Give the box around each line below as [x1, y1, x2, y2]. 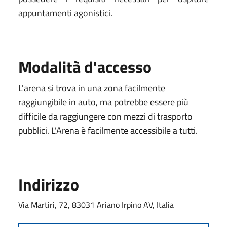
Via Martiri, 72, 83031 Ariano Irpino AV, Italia [18, 198, 174, 211]
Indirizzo [18, 172, 79, 197]
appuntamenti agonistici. [18, 6, 112, 20]
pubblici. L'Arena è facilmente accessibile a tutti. [18, 123, 198, 137]
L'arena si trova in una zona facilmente [18, 81, 165, 95]
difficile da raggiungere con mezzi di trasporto [18, 109, 193, 123]
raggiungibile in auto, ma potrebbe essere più [18, 95, 188, 109]
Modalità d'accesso [18, 54, 152, 79]
